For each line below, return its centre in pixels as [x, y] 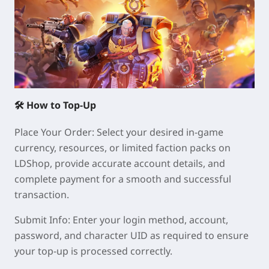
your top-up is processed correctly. [93, 251]
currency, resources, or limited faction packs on [122, 147]
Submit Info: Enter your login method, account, [121, 219]
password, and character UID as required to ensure [131, 235]
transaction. [42, 194]
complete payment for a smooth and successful [123, 179]
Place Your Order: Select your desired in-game [119, 132]
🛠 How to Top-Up [55, 105]
